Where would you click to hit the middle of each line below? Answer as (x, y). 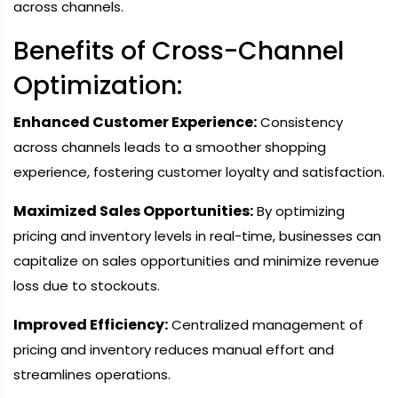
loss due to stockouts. (87, 286)
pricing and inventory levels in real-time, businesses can (197, 236)
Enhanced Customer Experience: (135, 122)
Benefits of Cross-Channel (179, 51)
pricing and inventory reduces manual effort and (174, 350)
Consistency (300, 122)
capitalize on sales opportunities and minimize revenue (196, 261)
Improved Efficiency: (91, 325)
